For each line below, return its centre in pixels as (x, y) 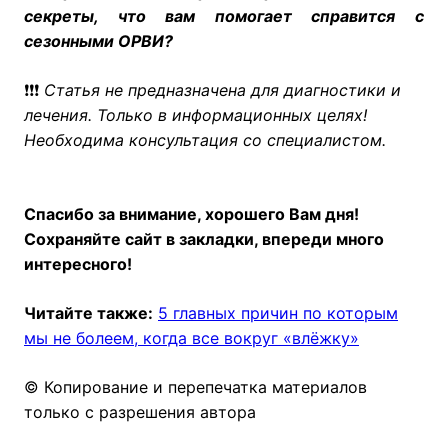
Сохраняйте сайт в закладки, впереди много (204, 239)
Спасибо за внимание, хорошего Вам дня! (191, 214)
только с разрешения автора (140, 412)
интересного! (78, 264)
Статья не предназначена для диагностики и (220, 90)
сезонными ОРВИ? (98, 41)
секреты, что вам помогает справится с (224, 16)
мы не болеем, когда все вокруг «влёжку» (191, 338)
